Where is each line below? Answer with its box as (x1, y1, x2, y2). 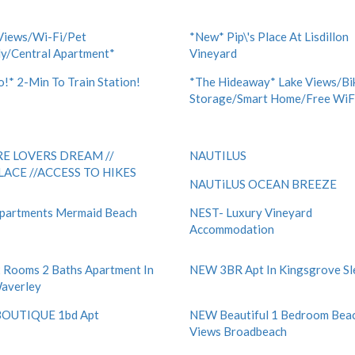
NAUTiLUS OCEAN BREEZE (189, 177, 337, 191)
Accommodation (189, 222, 274, 236)
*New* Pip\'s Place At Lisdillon (189, 29, 349, 44)
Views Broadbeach (189, 324, 287, 338)
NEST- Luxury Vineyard (189, 205, 312, 219)
